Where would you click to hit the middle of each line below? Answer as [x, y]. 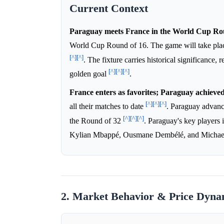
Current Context [109, 9]
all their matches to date [107, 106]
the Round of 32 [96, 121]
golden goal [89, 74]
